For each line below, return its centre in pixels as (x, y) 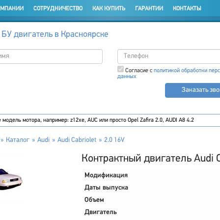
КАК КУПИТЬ (109, 9)
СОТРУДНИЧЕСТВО (58, 9)
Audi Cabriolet (77, 140)
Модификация (106, 176)
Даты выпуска (106, 188)
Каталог (17, 140)
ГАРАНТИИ (149, 9)
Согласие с (138, 71)
